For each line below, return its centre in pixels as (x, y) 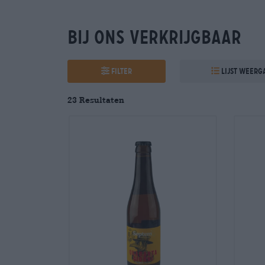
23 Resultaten (96, 99)
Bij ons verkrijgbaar (154, 37)
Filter (122, 71)
